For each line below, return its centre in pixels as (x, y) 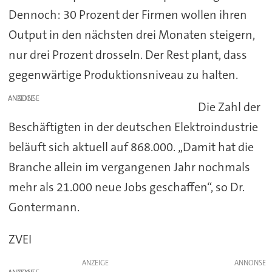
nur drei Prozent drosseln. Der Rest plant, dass (127, 55)
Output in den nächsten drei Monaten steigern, (131, 35)
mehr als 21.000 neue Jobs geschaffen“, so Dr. (126, 187)
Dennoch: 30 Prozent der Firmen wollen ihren (127, 15)
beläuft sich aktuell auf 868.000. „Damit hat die (131, 147)
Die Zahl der (229, 107)
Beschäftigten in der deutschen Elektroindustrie (133, 127)
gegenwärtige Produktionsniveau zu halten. (123, 75)
